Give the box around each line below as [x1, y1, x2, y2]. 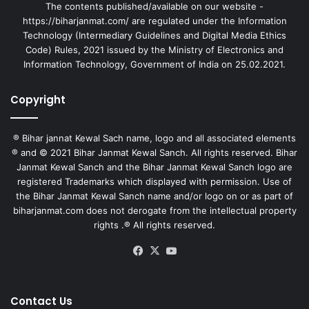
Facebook [146, 243, 194, 257]
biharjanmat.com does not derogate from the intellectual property [12, 204, 297, 216]
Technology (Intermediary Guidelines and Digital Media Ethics [23, 29, 286, 41]
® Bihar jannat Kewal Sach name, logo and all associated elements [13, 132, 296, 143]
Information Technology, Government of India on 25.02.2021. [23, 58, 286, 70]
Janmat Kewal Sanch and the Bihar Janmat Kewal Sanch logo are [17, 161, 292, 172]
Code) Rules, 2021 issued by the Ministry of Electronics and [26, 43, 283, 55]
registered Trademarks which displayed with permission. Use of [17, 175, 292, 187]
